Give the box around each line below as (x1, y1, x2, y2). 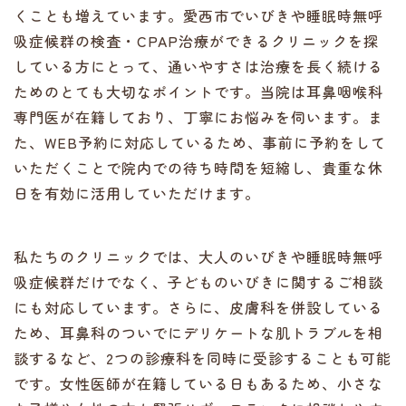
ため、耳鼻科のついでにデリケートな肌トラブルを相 (14, 322, 383, 343)
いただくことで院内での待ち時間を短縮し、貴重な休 (14, 157, 383, 179)
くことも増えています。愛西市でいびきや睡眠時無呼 (14, 5, 383, 26)
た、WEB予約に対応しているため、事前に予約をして (14, 131, 386, 153)
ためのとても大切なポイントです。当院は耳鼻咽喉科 (14, 81, 383, 102)
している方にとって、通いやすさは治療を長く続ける (14, 55, 383, 77)
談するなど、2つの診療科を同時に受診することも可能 (14, 347, 391, 369)
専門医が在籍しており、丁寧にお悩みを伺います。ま (14, 106, 383, 128)
